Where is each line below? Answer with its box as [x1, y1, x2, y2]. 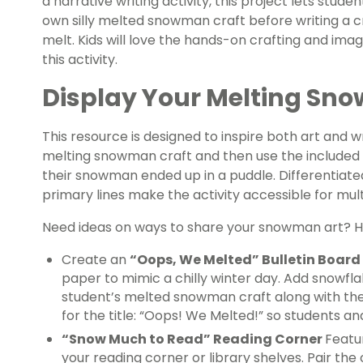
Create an [62, 250, 130, 270]
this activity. [42, 50, 117, 70]
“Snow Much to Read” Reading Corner [62, 330, 325, 349]
